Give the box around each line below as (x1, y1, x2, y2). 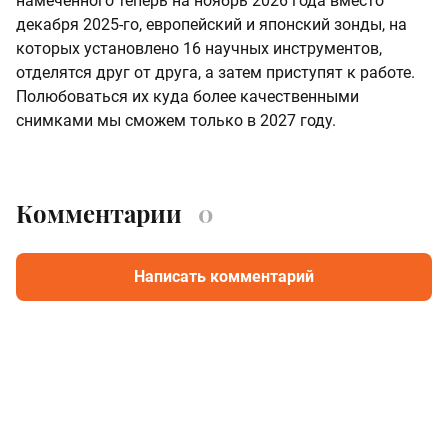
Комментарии (16, 197, 182, 230)
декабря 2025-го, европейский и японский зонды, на (16, 15, 407, 35)
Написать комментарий (134, 267, 314, 287)
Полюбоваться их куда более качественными (16, 87, 359, 107)
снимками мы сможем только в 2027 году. (16, 111, 336, 131)
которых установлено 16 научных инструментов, (16, 39, 382, 59)
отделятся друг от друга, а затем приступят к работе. (16, 63, 415, 83)
